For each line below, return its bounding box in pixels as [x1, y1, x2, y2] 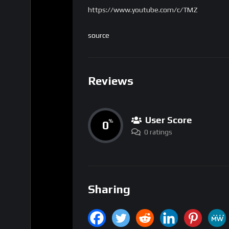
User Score [145, 114, 192, 125]
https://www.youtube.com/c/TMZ [88, 6, 198, 14]
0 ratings [144, 127, 172, 136]
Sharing [88, 182, 130, 196]
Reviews [88, 74, 133, 88]
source [88, 31, 109, 40]
